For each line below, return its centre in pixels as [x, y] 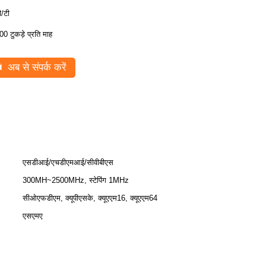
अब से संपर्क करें [35, 67]
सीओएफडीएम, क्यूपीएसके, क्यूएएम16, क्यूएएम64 [90, 198]
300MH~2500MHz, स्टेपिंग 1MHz [76, 180]
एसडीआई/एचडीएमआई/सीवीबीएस [68, 162]
